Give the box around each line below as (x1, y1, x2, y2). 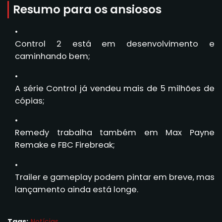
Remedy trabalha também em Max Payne (15, 127, 215, 139)
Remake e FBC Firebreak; (15, 139, 115, 151)
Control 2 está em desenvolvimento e (15, 38, 215, 50)
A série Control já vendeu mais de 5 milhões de (15, 82, 215, 94)
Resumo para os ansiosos (13, 1, 162, 17)
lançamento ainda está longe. (15, 184, 138, 196)
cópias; (15, 95, 45, 107)
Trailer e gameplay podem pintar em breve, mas (15, 171, 215, 183)
